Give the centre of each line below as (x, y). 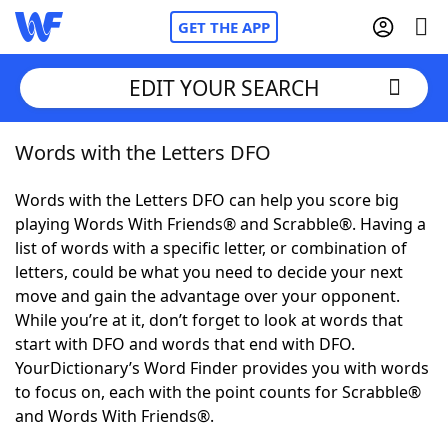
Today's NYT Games (131, 370)
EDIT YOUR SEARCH (224, 87)
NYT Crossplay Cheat (133, 260)
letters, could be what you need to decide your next (209, 272)
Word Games (106, 425)
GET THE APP (224, 27)
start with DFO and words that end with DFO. (185, 344)
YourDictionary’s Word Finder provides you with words (222, 368)
